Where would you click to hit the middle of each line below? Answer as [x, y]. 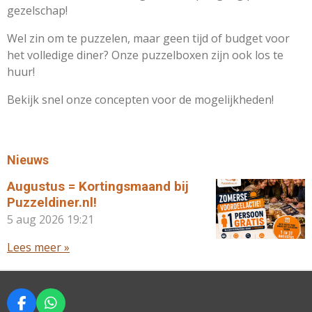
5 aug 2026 [36, 219]
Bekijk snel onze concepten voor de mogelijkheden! [140, 100]
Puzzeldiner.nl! [52, 203]
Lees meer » [38, 247]
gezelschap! [37, 10]
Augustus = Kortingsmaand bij [98, 187]
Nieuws [28, 160]
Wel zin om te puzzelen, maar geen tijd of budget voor [148, 38]
